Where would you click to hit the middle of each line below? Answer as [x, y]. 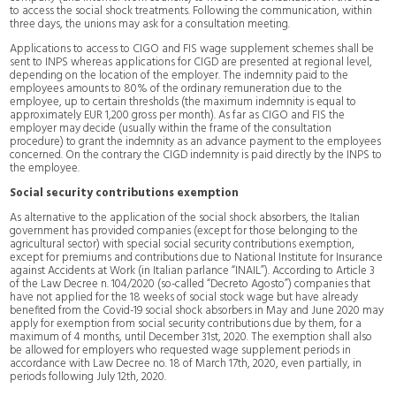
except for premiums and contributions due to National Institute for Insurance [197, 257]
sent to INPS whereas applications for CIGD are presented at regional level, [191, 62]
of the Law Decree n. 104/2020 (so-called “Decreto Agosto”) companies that [190, 284]
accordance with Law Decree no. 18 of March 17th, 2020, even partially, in [186, 363]
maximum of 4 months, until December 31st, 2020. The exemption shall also [191, 337]
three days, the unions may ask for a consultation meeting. [150, 24]
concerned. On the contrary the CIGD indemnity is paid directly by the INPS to [196, 155]
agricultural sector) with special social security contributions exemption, [183, 244]
